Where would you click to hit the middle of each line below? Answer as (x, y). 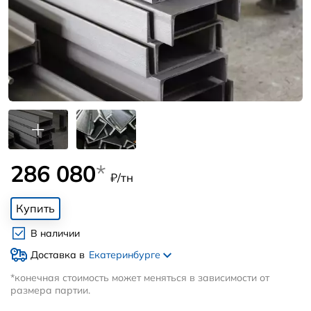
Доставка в (57, 254)
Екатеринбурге (126, 254)
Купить (35, 209)
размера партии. (50, 290)
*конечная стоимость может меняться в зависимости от (140, 277)
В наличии (55, 234)
